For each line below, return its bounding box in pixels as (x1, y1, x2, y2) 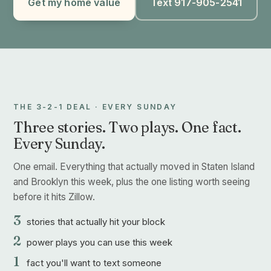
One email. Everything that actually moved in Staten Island (13, 160, 255, 172)
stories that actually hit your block (27, 215, 165, 227)
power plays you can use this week (27, 236, 172, 248)
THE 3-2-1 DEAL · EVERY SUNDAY (13, 102, 177, 111)
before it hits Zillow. (13, 191, 95, 203)
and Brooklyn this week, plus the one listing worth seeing (13, 175, 250, 188)
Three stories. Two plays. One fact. (13, 118, 241, 136)
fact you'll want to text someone (27, 256, 162, 269)
